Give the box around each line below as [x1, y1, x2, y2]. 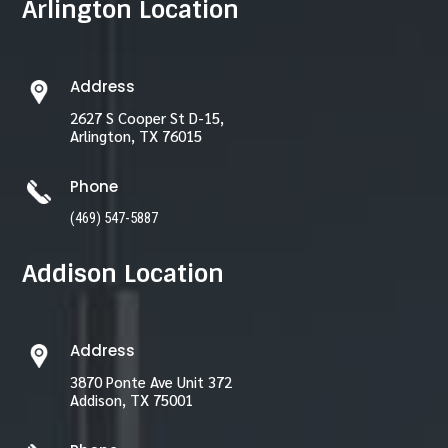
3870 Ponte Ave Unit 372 [69, 372, 232, 392]
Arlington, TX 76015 [69, 126, 202, 146]
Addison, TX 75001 [69, 390, 193, 410]
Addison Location [22, 258, 225, 290]
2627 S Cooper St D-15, [69, 108, 224, 128]
